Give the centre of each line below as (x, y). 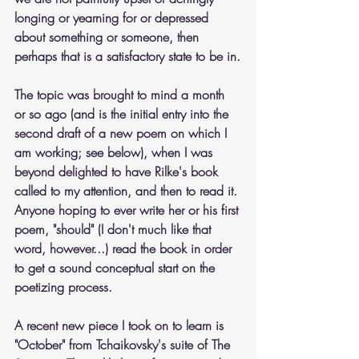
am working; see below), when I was (115, 152)
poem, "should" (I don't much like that (115, 229)
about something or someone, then (109, 37)
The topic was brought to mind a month (121, 95)
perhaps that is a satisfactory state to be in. (127, 56)
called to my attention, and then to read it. (128, 191)
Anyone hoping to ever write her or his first (128, 210)
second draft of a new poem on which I (123, 133)
